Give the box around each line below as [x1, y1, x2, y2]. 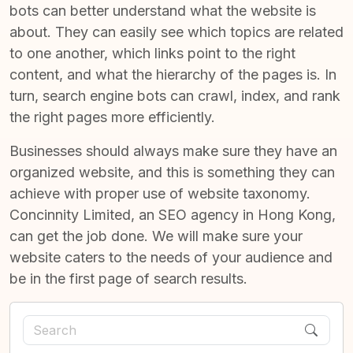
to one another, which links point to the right [9, 45, 295, 62]
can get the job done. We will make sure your [9, 228, 303, 245]
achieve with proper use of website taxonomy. [9, 185, 310, 203]
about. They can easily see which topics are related [9, 24, 344, 41]
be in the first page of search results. [9, 270, 247, 288]
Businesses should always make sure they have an [9, 143, 337, 160]
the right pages [9, 109, 107, 126]
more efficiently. [107, 109, 215, 126]
